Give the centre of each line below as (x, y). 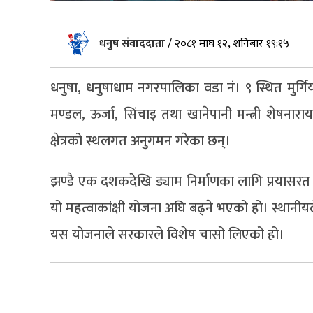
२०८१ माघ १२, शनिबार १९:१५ (232, 44)
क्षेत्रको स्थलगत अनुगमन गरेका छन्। (140, 141)
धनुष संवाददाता (133, 44)
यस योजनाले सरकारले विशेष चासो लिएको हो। (167, 235)
